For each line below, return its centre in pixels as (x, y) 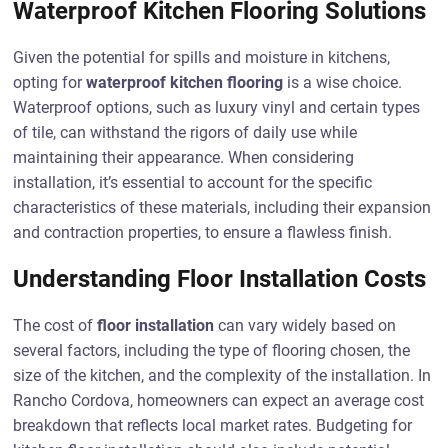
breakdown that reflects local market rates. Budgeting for (213, 425)
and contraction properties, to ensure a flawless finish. (203, 232)
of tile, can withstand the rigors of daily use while (185, 132)
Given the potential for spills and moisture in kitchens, (202, 57)
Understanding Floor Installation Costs (220, 279)
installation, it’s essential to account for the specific (193, 182)
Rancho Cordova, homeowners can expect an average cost (219, 400)
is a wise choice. (343, 82)
